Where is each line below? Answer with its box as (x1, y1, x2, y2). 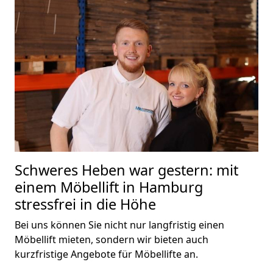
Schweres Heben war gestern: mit (15, 160, 238, 180)
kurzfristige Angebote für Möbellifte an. (15, 247, 198, 261)
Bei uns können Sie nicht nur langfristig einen (15, 218, 224, 232)
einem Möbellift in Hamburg (15, 177, 203, 197)
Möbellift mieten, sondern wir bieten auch (15, 232, 208, 246)
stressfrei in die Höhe (15, 194, 156, 214)
